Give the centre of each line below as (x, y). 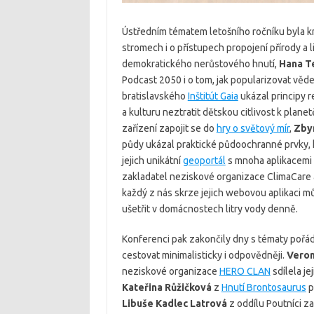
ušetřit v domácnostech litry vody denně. (210, 209)
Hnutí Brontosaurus (264, 287)
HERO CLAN (245, 271)
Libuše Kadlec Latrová (174, 303)
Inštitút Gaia (213, 96)
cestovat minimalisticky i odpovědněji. (204, 255)
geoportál (204, 161)
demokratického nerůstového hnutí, (200, 64)
